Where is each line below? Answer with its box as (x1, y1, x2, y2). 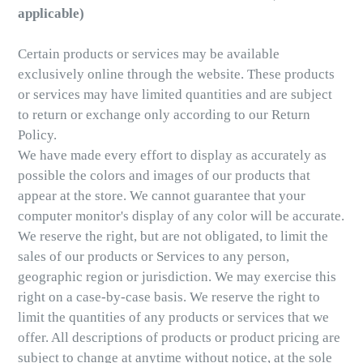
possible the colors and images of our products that (18, 168, 310, 184)
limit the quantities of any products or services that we (18, 310, 329, 326)
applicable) (18, 6, 84, 22)
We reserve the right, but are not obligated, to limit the (18, 228, 328, 245)
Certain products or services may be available (18, 46, 280, 62)
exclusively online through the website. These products (18, 66, 335, 83)
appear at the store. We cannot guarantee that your (18, 188, 305, 204)
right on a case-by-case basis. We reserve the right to (18, 289, 320, 305)
